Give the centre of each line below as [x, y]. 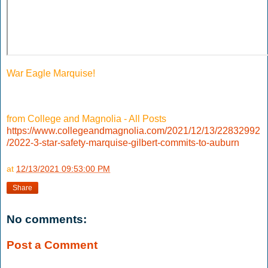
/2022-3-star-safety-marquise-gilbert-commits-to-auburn [123, 143]
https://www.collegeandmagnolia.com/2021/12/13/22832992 [133, 131]
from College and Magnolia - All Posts [86, 119]
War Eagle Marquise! [51, 74]
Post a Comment [52, 245]
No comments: [47, 219]
